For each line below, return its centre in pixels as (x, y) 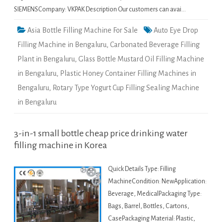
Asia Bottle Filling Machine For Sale (83, 30)
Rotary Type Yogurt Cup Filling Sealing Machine (126, 88)
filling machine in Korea (60, 145)
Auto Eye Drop (176, 30)
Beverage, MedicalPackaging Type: (155, 194)
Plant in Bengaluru (46, 59)
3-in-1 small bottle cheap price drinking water (101, 134)
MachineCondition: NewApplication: (157, 182)
